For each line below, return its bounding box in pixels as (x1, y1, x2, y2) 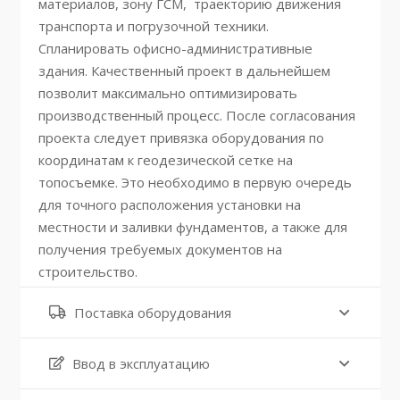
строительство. (37, 262, 137, 281)
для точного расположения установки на (37, 196, 301, 214)
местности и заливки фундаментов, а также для (37, 218, 347, 237)
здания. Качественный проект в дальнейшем (37, 62, 330, 80)
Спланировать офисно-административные (37, 39, 312, 58)
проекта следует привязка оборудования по (37, 129, 324, 147)
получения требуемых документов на (37, 240, 282, 259)
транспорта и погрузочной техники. (37, 17, 269, 36)
